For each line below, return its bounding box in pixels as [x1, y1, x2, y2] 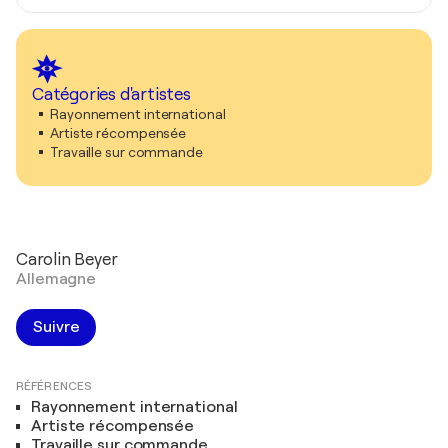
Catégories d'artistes [32, 85, 191, 105]
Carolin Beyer [16, 250, 118, 270]
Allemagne [16, 270, 97, 289]
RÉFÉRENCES [16, 379, 92, 394]
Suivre [33, 318, 80, 337]
